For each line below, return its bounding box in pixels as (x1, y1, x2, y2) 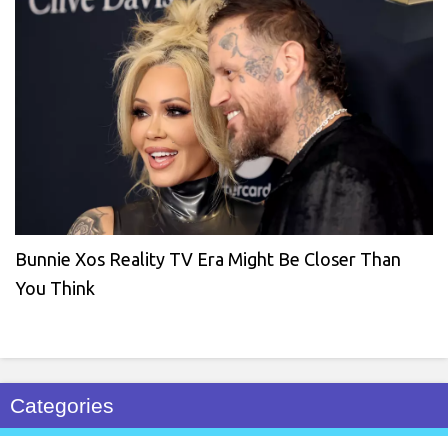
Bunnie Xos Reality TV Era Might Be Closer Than (15, 248, 401, 269)
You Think (15, 277, 95, 298)
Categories (10, 393, 114, 417)
